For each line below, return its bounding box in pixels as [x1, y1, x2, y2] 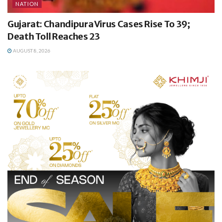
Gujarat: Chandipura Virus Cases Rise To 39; [7, 18, 190, 30]
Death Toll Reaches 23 [7, 30, 100, 42]
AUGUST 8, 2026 [12, 47, 51, 54]
